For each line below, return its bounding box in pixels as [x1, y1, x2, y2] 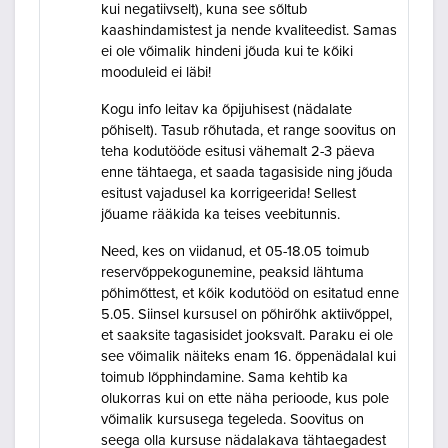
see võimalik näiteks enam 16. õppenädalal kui [101, 349, 396, 365]
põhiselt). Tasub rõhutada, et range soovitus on [101, 123, 396, 139]
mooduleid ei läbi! [101, 65, 211, 81]
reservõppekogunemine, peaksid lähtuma [101, 265, 364, 281]
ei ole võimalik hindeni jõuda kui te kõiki [101, 44, 353, 60]
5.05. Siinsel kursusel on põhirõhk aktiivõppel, [101, 307, 392, 323]
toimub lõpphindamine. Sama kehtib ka [101, 370, 348, 386]
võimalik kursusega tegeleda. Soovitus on [101, 412, 364, 428]
